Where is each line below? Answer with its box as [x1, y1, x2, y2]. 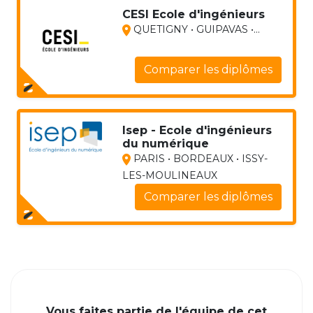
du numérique [122, 137, 209, 151]
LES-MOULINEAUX [122, 169, 217, 182]
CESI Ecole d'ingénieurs [122, 8, 265, 22]
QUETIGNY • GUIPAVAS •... [130, 23, 260, 36]
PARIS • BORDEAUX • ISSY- [130, 152, 268, 166]
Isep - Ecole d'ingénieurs [122, 124, 272, 138]
